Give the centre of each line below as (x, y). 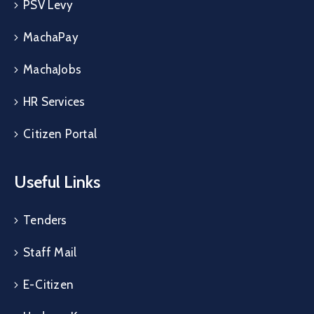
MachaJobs (53, 69)
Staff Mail (50, 252)
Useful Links (57, 182)
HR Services (54, 101)
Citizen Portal (60, 134)
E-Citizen (49, 284)
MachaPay (51, 37)
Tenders (45, 220)
